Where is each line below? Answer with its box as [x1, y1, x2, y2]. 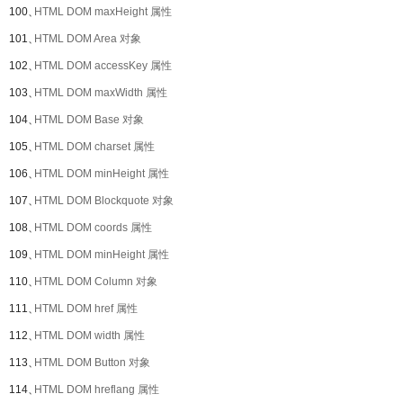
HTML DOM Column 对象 [34, 275, 157, 288]
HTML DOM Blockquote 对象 [34, 194, 174, 207]
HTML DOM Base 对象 [34, 113, 144, 126]
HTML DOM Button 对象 [34, 356, 150, 369]
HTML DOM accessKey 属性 [34, 59, 172, 72]
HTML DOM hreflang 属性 [34, 383, 159, 396]
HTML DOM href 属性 [34, 302, 138, 315]
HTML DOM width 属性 [34, 329, 145, 342]
